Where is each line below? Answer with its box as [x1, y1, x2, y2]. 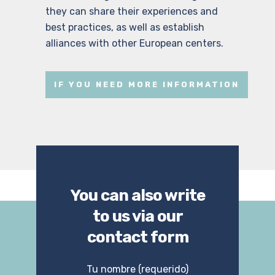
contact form [87, 227, 188, 247]
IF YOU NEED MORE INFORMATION [54, 79, 239, 89]
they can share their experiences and [45, 5, 218, 17]
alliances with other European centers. [45, 37, 223, 49]
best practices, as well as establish [45, 21, 204, 33]
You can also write [70, 185, 205, 205]
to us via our [92, 206, 183, 226]
